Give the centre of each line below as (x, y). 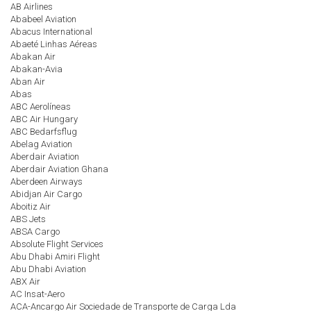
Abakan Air (33, 57)
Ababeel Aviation (43, 19)
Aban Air (28, 82)
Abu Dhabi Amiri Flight (55, 257)
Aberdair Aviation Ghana (59, 169)
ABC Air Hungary (44, 119)
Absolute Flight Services (57, 244)
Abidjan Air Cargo (46, 194)
